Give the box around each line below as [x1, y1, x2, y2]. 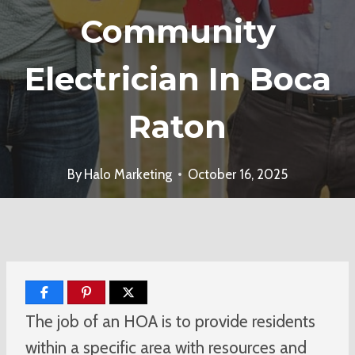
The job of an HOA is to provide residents [25, 311, 315, 331]
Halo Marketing [84, 166, 173, 182]
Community [79, 12, 276, 51]
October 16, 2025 [188, 166, 288, 182]
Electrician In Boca [24, 59, 331, 98]
